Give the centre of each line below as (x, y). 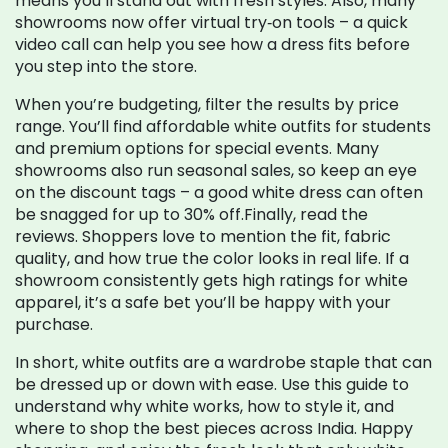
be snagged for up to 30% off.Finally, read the (191, 214)
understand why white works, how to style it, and (204, 406)
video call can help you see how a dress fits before (212, 44)
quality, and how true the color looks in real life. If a (212, 258)
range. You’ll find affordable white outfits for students (223, 126)
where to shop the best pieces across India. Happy (214, 428)
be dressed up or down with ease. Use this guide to (212, 384)
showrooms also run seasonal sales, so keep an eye (216, 170)
